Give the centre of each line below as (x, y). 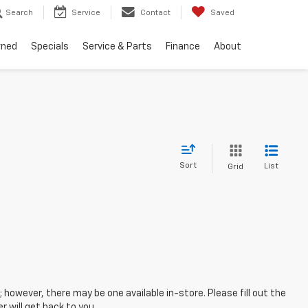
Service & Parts (117, 47)
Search (19, 13)
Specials (50, 47)
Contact (155, 13)
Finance (183, 47)
